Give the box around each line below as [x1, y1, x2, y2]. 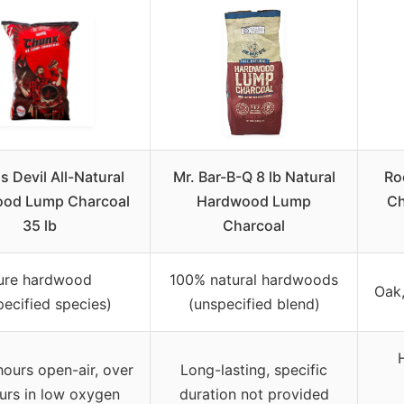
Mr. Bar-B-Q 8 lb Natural [172, 167, 335, 186]
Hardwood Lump [197, 191, 311, 210]
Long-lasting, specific [180, 360, 327, 379]
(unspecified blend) [188, 294, 320, 313]
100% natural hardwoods [170, 270, 338, 289]
